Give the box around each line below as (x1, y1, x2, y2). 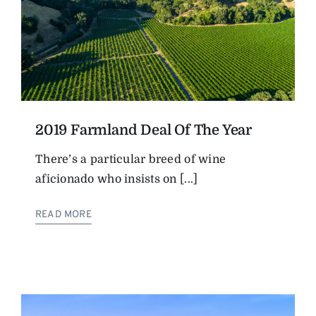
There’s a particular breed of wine (35, 152, 226, 166)
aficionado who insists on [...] (35, 172, 198, 186)
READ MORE (35, 208, 92, 221)
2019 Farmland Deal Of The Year (35, 121, 252, 138)
